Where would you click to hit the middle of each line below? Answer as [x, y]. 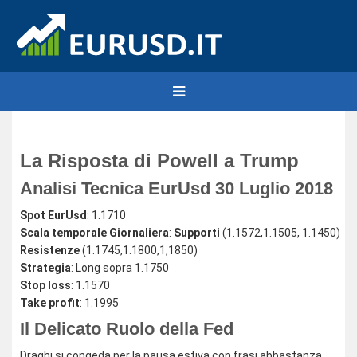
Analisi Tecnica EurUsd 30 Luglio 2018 [177, 188]
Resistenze [50, 250]
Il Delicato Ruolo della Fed [127, 329]
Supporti [197, 233]
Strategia [45, 268]
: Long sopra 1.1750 [120, 268]
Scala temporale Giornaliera [94, 233]
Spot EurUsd [53, 215]
